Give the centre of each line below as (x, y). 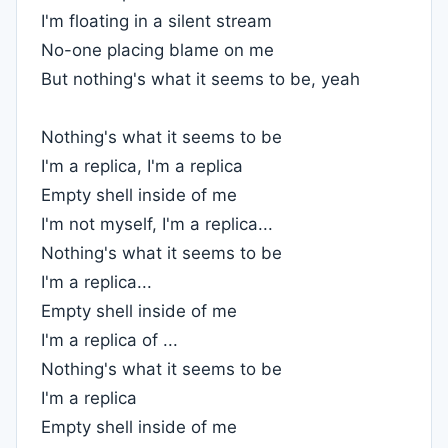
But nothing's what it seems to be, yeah (200, 79)
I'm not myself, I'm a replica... (157, 224)
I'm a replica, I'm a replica (142, 166)
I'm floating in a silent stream (156, 21)
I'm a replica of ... (109, 340)
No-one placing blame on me (157, 50)
